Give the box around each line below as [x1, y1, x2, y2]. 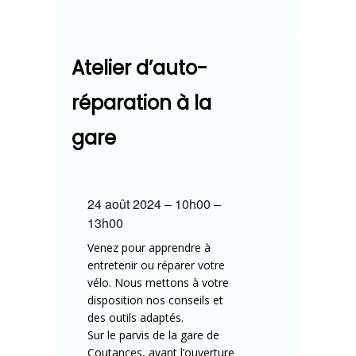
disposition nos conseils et [87, 292, 223, 308]
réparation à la [72, 90, 211, 117]
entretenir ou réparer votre [87, 257, 225, 273]
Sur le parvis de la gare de [87, 327, 219, 343]
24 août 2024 [87, 195, 164, 214]
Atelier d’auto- [72, 55, 207, 82]
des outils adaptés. [87, 310, 184, 326]
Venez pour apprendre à [87, 240, 211, 256]
